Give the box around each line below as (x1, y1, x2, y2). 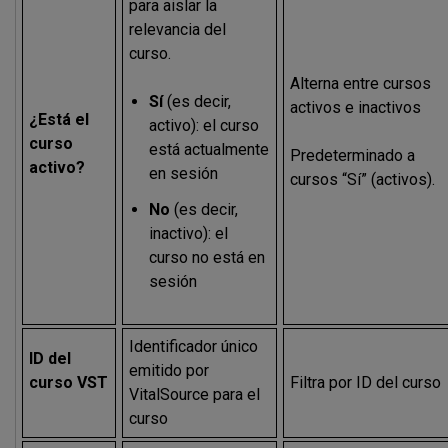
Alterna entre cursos (290, 74, 432, 93)
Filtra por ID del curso (290, 373, 442, 392)
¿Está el (29, 110, 90, 129)
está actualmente (149, 140, 270, 159)
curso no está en (149, 248, 266, 267)
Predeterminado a (290, 146, 416, 165)
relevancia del (129, 20, 227, 39)
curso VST (29, 373, 109, 392)
